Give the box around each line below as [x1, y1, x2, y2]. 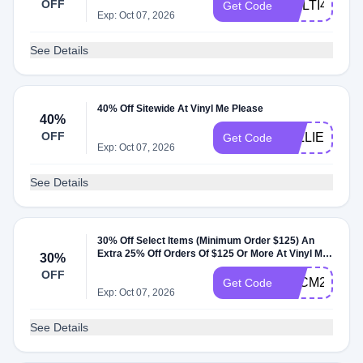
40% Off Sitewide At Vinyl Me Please [97, 103, 264, 114]
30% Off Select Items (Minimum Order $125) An [97, 235, 315, 246]
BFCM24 [282, 275, 334, 289]
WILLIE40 [282, 130, 339, 144]
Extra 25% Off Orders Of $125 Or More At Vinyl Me [97, 248, 329, 259]
